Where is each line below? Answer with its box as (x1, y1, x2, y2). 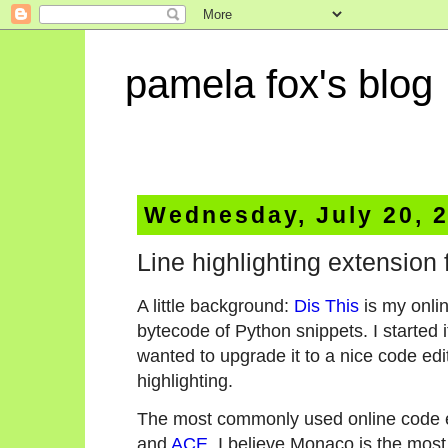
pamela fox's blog (125, 62, 433, 106)
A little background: (137, 294, 294, 316)
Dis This (294, 294, 359, 316)
